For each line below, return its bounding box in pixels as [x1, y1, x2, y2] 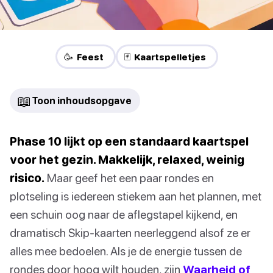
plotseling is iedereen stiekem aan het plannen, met [10, 189, 261, 204]
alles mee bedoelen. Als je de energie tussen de [10, 244, 242, 258]
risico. [10, 171, 44, 185]
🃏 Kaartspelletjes [124, 51, 206, 63]
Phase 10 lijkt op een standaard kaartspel [10, 134, 249, 149]
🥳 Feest [63, 51, 104, 63]
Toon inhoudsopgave [32, 95, 132, 107]
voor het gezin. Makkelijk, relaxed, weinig [10, 152, 244, 167]
